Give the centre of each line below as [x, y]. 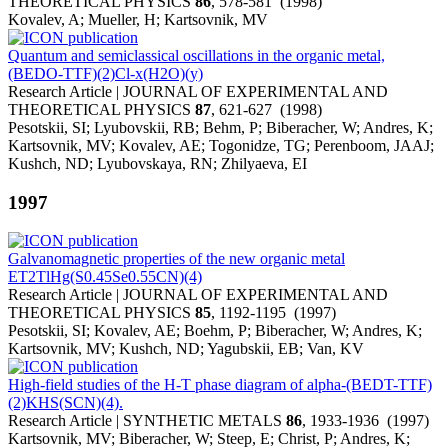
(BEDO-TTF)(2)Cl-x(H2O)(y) [105, 73]
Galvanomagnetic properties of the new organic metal [176, 259]
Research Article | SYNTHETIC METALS [147, 421]
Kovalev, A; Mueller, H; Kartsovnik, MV [138, 19]
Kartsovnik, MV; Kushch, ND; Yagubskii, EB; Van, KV [186, 349]
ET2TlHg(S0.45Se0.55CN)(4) [105, 277]
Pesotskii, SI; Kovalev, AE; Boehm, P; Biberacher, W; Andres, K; [215, 331]
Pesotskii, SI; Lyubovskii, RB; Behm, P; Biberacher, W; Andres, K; [220, 127]
